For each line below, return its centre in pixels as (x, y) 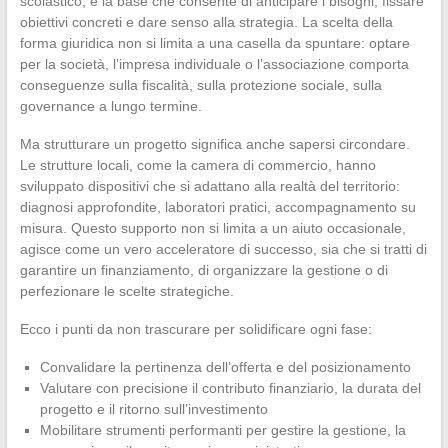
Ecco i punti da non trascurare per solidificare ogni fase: (195, 328)
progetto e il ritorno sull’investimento (153, 408)
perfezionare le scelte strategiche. (126, 290)
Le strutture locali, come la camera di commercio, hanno (197, 164)
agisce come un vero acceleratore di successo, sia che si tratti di (223, 248)
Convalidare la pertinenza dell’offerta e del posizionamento (225, 366)
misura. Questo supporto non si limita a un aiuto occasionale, (212, 227)
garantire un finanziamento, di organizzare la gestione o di (203, 269)
